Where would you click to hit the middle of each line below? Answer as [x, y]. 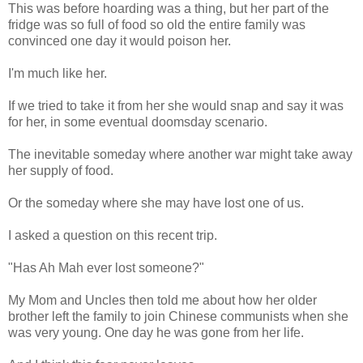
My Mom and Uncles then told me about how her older [162, 300]
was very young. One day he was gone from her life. [156, 332]
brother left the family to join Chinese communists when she [178, 316]
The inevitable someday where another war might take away [180, 154]
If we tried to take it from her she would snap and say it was [176, 105]
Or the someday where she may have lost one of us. [156, 203]
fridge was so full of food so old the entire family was [157, 24]
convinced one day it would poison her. [120, 41]
